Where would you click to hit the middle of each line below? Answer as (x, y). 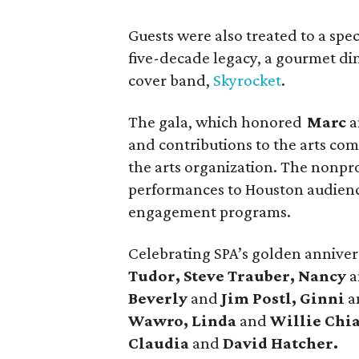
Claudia (161, 343)
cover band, (171, 80)
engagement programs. (210, 212)
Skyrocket (248, 80)
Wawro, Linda (184, 321)
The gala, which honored (218, 122)
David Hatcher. (279, 343)
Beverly (160, 298)
